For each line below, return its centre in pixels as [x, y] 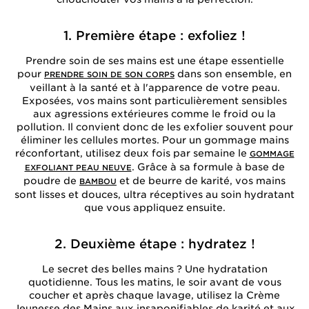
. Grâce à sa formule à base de [208, 167]
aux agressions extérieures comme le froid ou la [154, 114]
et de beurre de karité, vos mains [201, 181]
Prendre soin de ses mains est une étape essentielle [154, 61]
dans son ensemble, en [233, 74]
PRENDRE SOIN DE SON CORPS [109, 74]
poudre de [51, 181]
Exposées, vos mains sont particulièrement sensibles [154, 101]
